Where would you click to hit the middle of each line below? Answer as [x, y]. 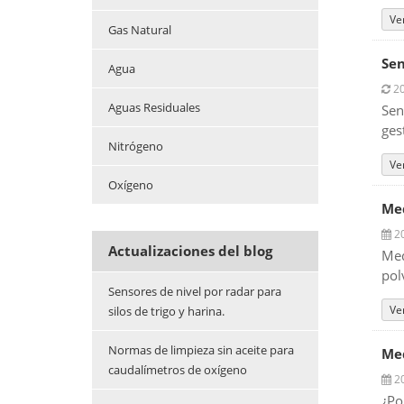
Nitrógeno [136, 147]
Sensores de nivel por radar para [195, 292]
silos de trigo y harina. [166, 312]
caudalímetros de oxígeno [178, 370]
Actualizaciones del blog [190, 251]
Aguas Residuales [154, 108]
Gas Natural [140, 30]
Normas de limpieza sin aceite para [201, 350]
